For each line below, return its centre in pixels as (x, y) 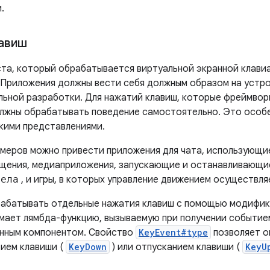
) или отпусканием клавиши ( (176, 247)
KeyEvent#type (173, 232)
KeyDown (88, 247)
